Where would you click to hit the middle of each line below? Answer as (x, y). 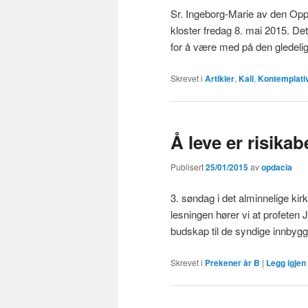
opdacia (277, 167)
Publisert (188, 167)
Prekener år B (232, 262)
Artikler (220, 78)
